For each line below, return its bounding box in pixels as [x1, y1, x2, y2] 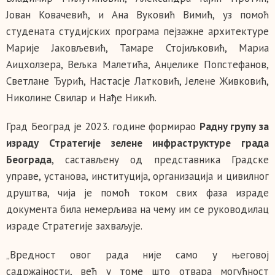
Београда [6, 153, 52, 166]
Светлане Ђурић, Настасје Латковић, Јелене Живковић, [6, 74, 269, 88]
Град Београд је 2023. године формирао [6, 120, 199, 133]
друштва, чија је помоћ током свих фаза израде [6, 186, 269, 199]
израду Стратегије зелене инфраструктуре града [6, 136, 269, 150]
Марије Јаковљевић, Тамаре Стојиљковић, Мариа [6, 41, 269, 55]
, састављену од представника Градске [52, 153, 269, 166]
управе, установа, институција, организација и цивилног [6, 169, 269, 183]
